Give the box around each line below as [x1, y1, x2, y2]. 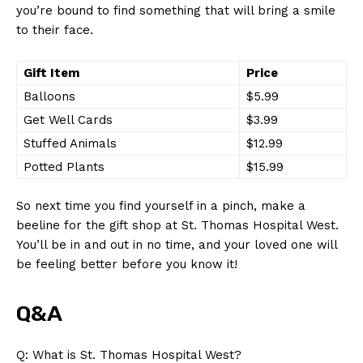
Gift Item [23, 65, 79, 80]
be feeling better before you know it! [16, 256, 237, 271]
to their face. [16, 22, 93, 37]
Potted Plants [23, 159, 105, 174]
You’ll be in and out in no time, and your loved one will [16, 237, 337, 252]
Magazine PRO [116, 264, 247, 287]
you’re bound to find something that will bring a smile [16, 2, 335, 18]
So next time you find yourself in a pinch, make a [16, 198, 305, 213]
